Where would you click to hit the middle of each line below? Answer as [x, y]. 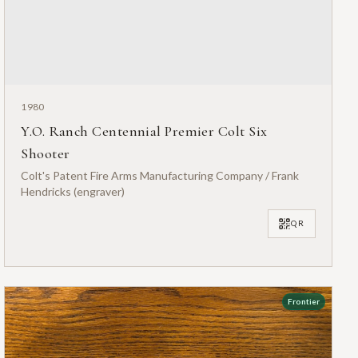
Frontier [303, 302]
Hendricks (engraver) [73, 191]
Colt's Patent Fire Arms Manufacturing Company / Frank [160, 175]
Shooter [46, 153]
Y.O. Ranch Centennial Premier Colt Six [144, 131]
